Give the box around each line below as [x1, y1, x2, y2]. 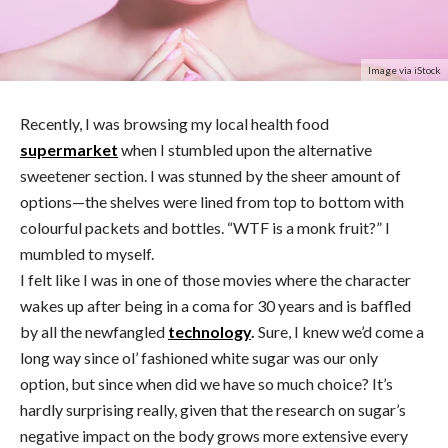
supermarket [20, 139, 118, 159]
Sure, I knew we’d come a [255, 321, 424, 341]
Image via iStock [368, 63, 441, 76]
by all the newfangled [20, 321, 168, 341]
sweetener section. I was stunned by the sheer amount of [20, 165, 401, 185]
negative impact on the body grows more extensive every [20, 425, 408, 445]
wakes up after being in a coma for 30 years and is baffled [20, 295, 411, 315]
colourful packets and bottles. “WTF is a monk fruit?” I [20, 217, 390, 237]
